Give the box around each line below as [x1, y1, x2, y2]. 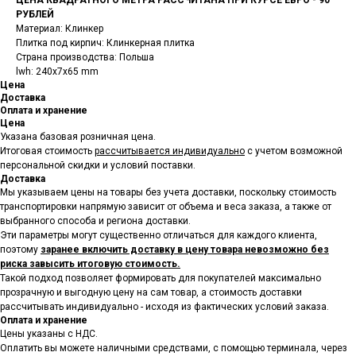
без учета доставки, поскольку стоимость [145, 186, 336, 198]
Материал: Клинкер [16, 22, 103, 34]
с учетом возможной [245, 145, 342, 157]
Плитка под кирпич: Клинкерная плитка [16, 37, 195, 48]
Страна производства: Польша [16, 51, 154, 63]
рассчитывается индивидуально [95, 145, 245, 157]
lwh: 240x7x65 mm [16, 65, 99, 77]
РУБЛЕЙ [16, 8, 54, 20]
